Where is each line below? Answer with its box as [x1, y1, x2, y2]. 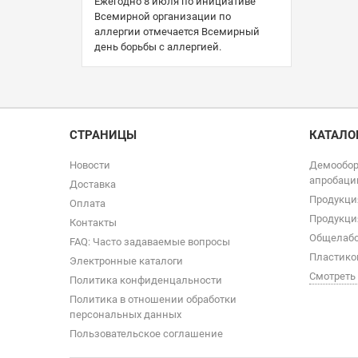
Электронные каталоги [70, 255, 183, 267]
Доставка [70, 178, 116, 190]
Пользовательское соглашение [70, 328, 223, 340]
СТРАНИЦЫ [70, 128, 137, 142]
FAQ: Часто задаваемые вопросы [70, 236, 230, 248]
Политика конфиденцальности [70, 274, 222, 286]
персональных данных [70, 308, 181, 320]
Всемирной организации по [94, 10, 231, 22]
